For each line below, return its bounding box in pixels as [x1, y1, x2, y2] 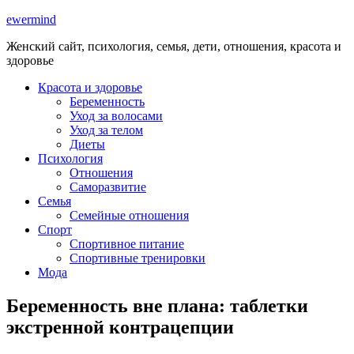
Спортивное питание [70, 237, 184, 250]
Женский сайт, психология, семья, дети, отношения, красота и [6, 40, 341, 53]
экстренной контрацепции [6, 316, 234, 337]
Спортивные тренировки [70, 251, 205, 265]
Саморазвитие [70, 180, 146, 194]
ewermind [6, 13, 56, 26]
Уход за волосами [70, 109, 163, 122]
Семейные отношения [70, 209, 189, 222]
